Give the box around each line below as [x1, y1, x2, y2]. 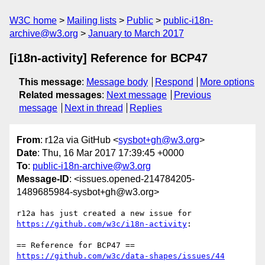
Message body [86, 77, 148, 87]
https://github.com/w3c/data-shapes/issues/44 [17, 251, 225, 261]
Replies [130, 103, 163, 113]
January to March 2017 [88, 28, 184, 38]
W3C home [9, 15, 57, 25]
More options [200, 77, 255, 87]
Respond [154, 77, 193, 87]
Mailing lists [67, 15, 117, 25]
